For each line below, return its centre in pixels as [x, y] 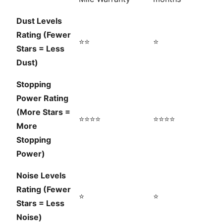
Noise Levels [41, 176]
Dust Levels [39, 21]
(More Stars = [43, 112]
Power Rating [42, 98]
